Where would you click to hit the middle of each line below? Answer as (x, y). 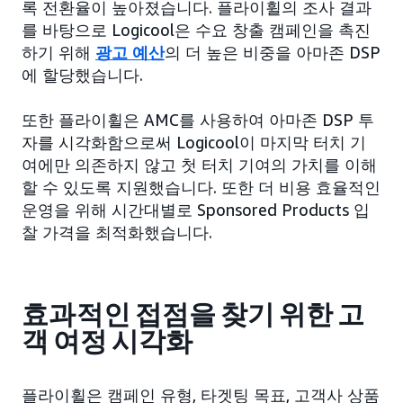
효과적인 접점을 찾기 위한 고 (193, 315)
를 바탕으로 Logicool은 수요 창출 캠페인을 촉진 (196, 30)
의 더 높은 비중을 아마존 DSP (273, 53)
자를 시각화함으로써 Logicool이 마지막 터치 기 (194, 143)
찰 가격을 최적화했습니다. (117, 233)
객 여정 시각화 (107, 342)
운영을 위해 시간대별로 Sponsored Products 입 (196, 210)
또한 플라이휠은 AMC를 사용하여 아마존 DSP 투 (198, 120)
